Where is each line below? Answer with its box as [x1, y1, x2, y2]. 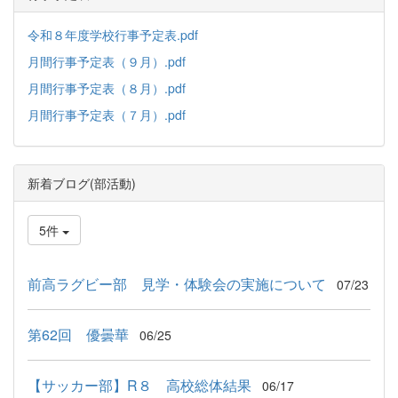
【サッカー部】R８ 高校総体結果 [28, 375, 251, 396]
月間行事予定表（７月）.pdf [28, 106, 186, 124]
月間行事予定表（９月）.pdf [28, 52, 186, 71]
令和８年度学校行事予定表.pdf [28, 26, 198, 44]
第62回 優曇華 [28, 324, 129, 346]
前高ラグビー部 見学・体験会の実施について [28, 274, 326, 295]
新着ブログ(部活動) [28, 174, 136, 193]
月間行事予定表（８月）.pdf [28, 79, 186, 98]
